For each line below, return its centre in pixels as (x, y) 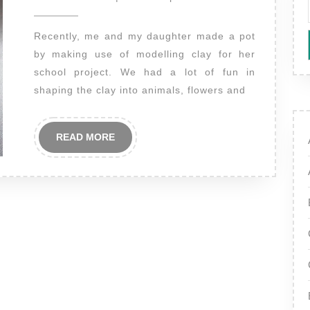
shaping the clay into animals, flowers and (139, 90)
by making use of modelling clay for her (145, 54)
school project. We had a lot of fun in (145, 72)
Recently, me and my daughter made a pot (37, 36)
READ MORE (85, 137)
